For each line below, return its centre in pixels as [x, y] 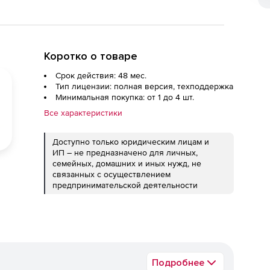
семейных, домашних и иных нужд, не [127, 163]
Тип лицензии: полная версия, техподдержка [144, 86]
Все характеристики [83, 113]
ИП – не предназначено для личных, [125, 152]
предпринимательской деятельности [125, 185]
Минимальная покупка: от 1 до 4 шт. [125, 97]
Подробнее [178, 263]
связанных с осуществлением [111, 174]
